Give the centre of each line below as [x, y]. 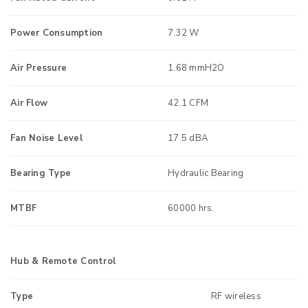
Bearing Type [41, 173]
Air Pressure [38, 68]
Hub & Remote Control [63, 261]
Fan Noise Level [46, 138]
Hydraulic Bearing [206, 173]
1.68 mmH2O [196, 68]
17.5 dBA [188, 138]
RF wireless [236, 296]
